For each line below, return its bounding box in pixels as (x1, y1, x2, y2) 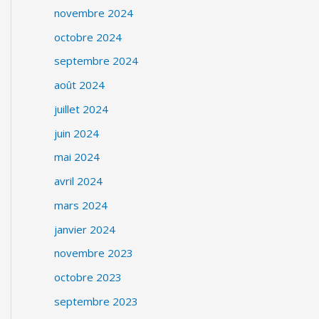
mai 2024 (54, 150, 100, 164)
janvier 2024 (54, 221, 115, 236)
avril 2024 (54, 174, 103, 188)
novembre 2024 (54, 5, 133, 20)
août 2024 (54, 78, 105, 92)
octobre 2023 (54, 270, 122, 284)
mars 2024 (54, 197, 108, 212)
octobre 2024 (54, 29, 122, 44)
